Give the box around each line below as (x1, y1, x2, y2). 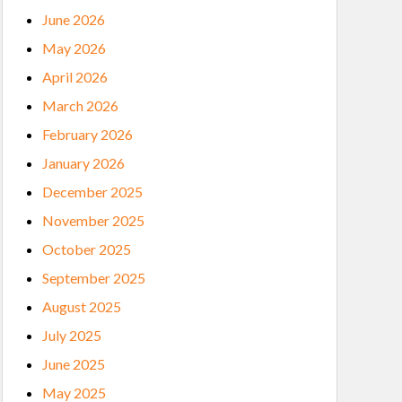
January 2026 (42, 154, 125, 171)
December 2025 (42, 183, 143, 200)
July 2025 (42, 327, 101, 344)
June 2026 (42, 11, 105, 28)
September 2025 (42, 269, 145, 286)
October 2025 (42, 240, 131, 258)
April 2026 (42, 68, 108, 85)
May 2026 (42, 39, 106, 57)
